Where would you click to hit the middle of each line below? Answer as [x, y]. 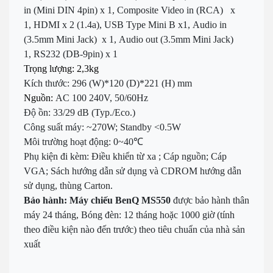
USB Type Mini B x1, [148, 24]
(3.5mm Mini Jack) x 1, [71, 39]
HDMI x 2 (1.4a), [69, 24]
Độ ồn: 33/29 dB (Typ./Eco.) [80, 112]
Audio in [210, 24]
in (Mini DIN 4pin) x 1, [70, 10]
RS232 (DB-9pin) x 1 [76, 54]
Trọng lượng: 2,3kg [61, 68]
